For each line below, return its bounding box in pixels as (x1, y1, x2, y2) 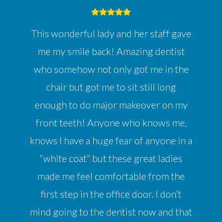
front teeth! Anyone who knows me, (35, 116, 187, 129)
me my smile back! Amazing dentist (37, 45, 185, 57)
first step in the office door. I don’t (41, 188, 181, 200)
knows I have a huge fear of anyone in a (30, 134, 192, 147)
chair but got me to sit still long (46, 81, 176, 93)
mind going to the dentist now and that (30, 206, 192, 218)
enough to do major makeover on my (34, 99, 188, 111)
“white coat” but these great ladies (40, 152, 182, 165)
